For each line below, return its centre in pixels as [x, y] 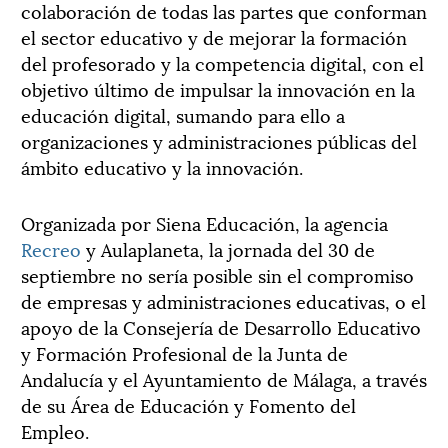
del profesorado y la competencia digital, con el [222, 62]
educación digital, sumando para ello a [183, 114]
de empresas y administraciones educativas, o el [223, 300]
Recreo [51, 248]
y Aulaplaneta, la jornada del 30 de [228, 248]
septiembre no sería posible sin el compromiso [217, 274]
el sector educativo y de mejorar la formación [214, 36]
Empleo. [55, 430]
